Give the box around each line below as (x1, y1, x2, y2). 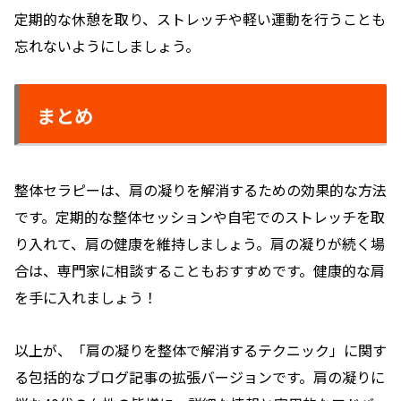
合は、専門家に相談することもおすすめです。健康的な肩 (14, 260, 385, 282)
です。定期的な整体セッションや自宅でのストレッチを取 (14, 206, 385, 228)
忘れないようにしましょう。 (14, 34, 200, 56)
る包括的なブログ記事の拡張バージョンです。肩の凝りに (14, 366, 385, 388)
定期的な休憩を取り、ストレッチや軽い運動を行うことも (14, 7, 386, 30)
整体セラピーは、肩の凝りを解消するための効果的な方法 (14, 179, 387, 201)
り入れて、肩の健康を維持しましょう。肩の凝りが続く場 (14, 233, 385, 255)
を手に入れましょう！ (14, 286, 158, 309)
